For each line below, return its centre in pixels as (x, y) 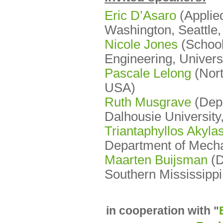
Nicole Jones (141, 44)
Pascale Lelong (148, 73)
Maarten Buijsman (156, 160)
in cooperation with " (163, 210)
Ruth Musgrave (148, 102)
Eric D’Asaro (140, 15)
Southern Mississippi (163, 174)
